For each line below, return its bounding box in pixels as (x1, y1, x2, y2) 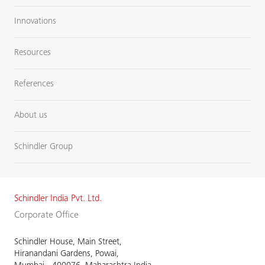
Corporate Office (14, 211, 79, 221)
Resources (14, 49, 51, 58)
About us (14, 111, 47, 121)
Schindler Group (14, 143, 73, 152)
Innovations (14, 17, 56, 27)
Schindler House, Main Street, (14, 238, 122, 247)
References (14, 80, 54, 89)
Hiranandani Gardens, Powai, (14, 250, 119, 259)
